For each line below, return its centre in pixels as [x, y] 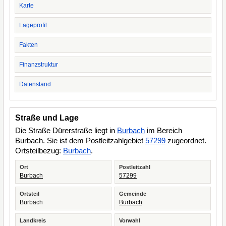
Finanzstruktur [39, 65]
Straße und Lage [47, 118]
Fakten [29, 45]
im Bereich [163, 130]
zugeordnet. [186, 140]
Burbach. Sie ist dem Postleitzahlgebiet [80, 140]
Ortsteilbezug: [39, 151]
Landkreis [33, 220]
